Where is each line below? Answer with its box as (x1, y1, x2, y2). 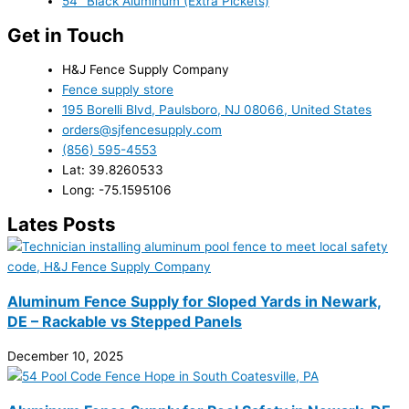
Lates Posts (7, 212, 116, 236)
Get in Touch (7, 23, 124, 47)
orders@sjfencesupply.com (62, 122, 222, 138)
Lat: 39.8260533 (62, 163, 163, 178)
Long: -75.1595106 (62, 183, 172, 198)
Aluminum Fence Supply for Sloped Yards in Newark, (7, 291, 382, 310)
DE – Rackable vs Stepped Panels (7, 311, 242, 330)
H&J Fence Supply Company (62, 62, 229, 78)
